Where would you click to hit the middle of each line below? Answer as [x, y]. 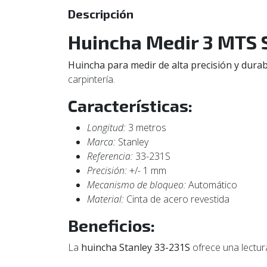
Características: [130, 105]
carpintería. [91, 79]
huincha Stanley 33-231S [136, 247]
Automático [212, 185]
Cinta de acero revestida [177, 199]
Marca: [101, 142]
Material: [105, 199]
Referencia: [110, 156]
